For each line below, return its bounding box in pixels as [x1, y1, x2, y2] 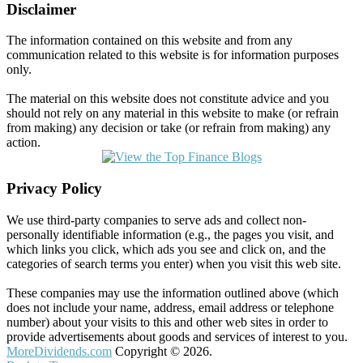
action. [6, 135, 41, 150]
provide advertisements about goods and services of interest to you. [6, 329, 348, 344]
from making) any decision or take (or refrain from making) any [6, 121, 331, 135]
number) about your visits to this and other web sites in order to [6, 314, 328, 329]
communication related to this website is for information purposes [6, 48, 339, 62]
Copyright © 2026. [112, 344, 212, 358]
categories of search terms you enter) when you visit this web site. [6, 256, 341, 271]
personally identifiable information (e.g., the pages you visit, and [6, 227, 334, 241]
